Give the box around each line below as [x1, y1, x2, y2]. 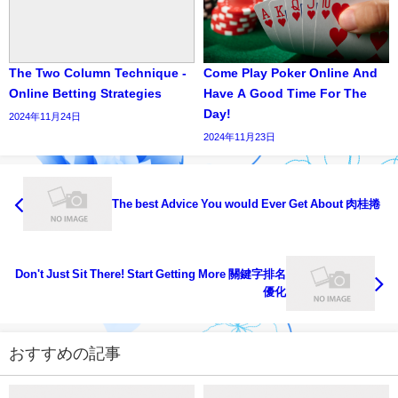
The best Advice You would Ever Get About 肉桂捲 [112, 197, 380, 210]
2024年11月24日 [9, 110, 81, 122]
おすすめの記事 [9, 346, 121, 362]
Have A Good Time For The [203, 86, 367, 99]
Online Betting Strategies [9, 86, 162, 99]
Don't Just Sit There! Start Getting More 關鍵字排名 [15, 268, 286, 281]
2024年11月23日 [203, 131, 275, 142]
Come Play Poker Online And [203, 66, 378, 79]
